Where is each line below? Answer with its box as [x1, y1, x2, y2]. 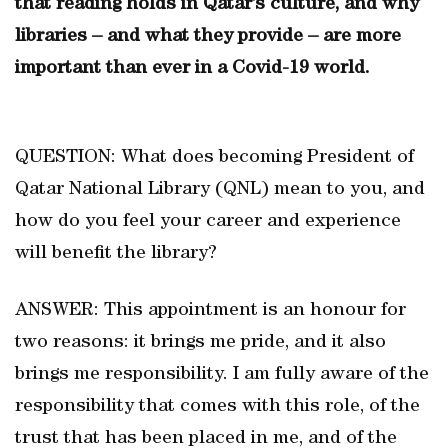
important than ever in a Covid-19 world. [15, 59, 370, 79]
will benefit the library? [15, 244, 217, 264]
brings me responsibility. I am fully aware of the [15, 365, 429, 385]
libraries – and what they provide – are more [15, 27, 401, 47]
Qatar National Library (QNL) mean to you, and [15, 180, 425, 200]
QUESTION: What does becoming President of [15, 148, 414, 168]
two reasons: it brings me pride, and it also [15, 333, 386, 353]
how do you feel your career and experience [15, 212, 401, 232]
